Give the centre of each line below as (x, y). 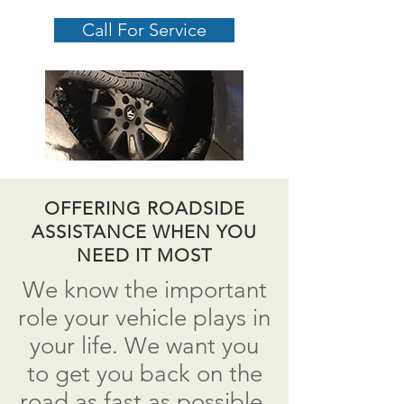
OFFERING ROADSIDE (144, 208)
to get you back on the (144, 374)
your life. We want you (144, 346)
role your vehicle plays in (144, 318)
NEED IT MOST (144, 255)
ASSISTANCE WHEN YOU (144, 232)
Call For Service (144, 30)
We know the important (144, 290)
